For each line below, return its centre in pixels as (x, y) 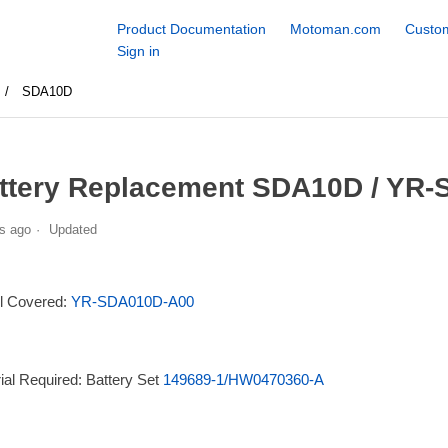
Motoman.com (335, 29)
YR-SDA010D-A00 (132, 301)
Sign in (138, 51)
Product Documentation (191, 29)
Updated (72, 229)
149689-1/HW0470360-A (243, 379)
